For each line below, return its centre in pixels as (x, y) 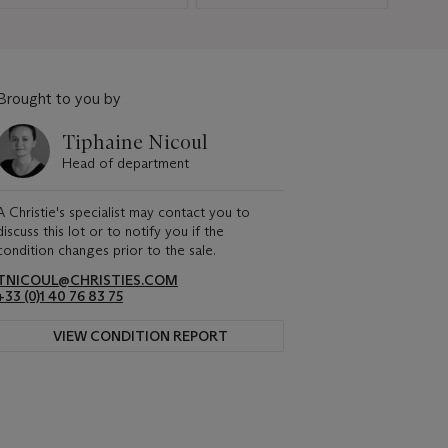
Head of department (125, 162)
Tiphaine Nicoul (135, 141)
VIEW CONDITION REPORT (140, 336)
